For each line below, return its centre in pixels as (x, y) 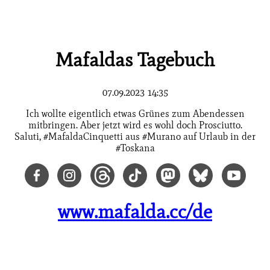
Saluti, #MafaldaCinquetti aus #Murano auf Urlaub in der (135, 137)
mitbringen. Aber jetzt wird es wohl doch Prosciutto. (135, 125)
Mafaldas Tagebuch (135, 59)
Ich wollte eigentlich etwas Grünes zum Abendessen (135, 114)
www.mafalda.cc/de (135, 212)
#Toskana (135, 148)
